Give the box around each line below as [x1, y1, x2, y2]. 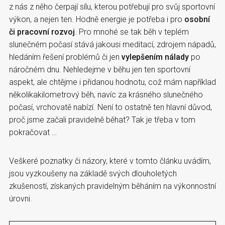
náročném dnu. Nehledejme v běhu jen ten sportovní [9, 64, 190, 74]
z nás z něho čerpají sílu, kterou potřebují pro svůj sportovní [9, 2, 215, 12]
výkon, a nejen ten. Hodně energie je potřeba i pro [9, 14, 184, 24]
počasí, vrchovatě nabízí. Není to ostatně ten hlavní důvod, [9, 102, 212, 112]
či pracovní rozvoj [9, 27, 75, 37]
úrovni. [9, 193, 32, 203]
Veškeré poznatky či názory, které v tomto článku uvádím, [9, 156, 211, 166]
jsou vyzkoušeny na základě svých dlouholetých [9, 168, 177, 178]
